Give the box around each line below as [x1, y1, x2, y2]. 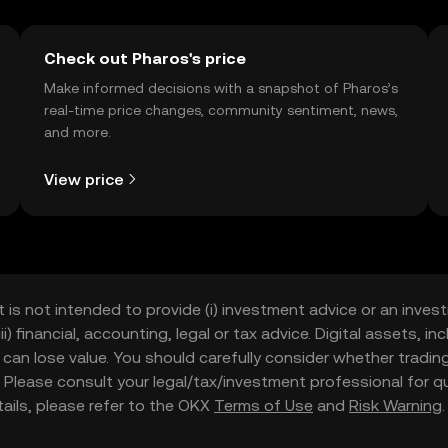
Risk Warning [349, 396, 442, 415]
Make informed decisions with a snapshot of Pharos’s [44, 80, 398, 96]
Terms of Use [214, 396, 313, 415]
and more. [44, 124, 111, 140]
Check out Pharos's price [44, 49, 246, 68]
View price [44, 169, 124, 189]
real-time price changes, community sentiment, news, [44, 102, 398, 118]
